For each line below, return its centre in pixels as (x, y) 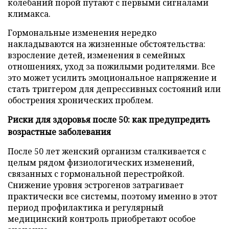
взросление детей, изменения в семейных (96, 55)
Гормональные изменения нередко (82, 32)
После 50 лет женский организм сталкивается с (107, 151)
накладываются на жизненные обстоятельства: (107, 44)
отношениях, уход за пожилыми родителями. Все (111, 66)
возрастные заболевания (59, 132)
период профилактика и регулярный (86, 207)
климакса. (29, 14)
